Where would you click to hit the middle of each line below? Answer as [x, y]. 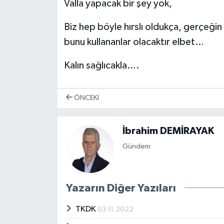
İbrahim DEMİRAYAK [168, 131]
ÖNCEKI [85, 98]
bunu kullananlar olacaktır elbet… [134, 42]
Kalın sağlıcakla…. [101, 66]
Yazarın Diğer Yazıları [121, 188]
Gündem [136, 146]
